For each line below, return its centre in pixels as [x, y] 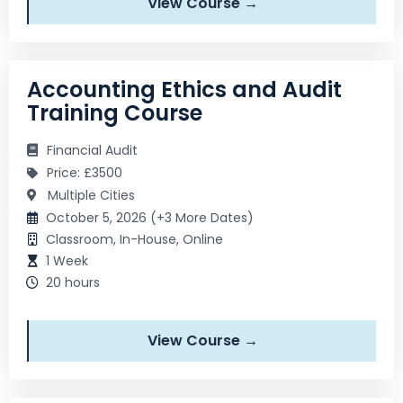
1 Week [67, 260]
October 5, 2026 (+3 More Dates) [150, 217]
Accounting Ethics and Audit [184, 89]
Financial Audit [92, 150]
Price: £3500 [85, 172]
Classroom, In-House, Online [134, 239]
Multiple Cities [90, 195]
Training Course [115, 112]
